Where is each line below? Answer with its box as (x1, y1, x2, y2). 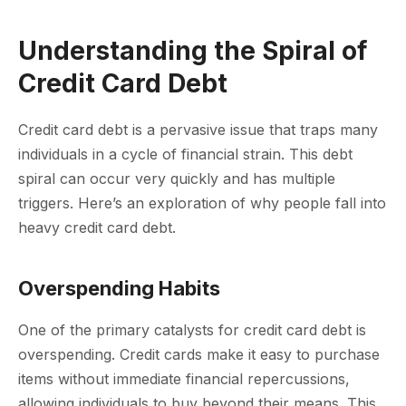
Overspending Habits (18, 275, 220, 300)
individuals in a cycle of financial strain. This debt (18, 144, 353, 163)
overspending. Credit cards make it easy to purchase (18, 344, 380, 363)
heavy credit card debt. (18, 217, 176, 237)
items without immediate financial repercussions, (18, 369, 350, 388)
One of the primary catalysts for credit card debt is (18, 320, 366, 339)
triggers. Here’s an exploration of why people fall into (18, 193, 386, 212)
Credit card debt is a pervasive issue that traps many (18, 120, 378, 139)
